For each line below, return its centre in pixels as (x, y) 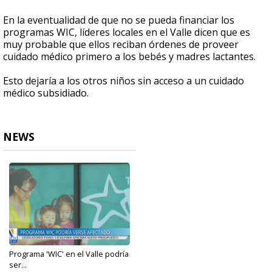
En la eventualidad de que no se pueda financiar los (119, 20)
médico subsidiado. (46, 93)
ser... (18, 265)
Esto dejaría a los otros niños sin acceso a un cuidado (124, 81)
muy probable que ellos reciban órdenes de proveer (121, 45)
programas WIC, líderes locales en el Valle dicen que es (127, 32)
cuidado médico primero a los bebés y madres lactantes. (129, 57)
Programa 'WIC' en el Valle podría (69, 254)
